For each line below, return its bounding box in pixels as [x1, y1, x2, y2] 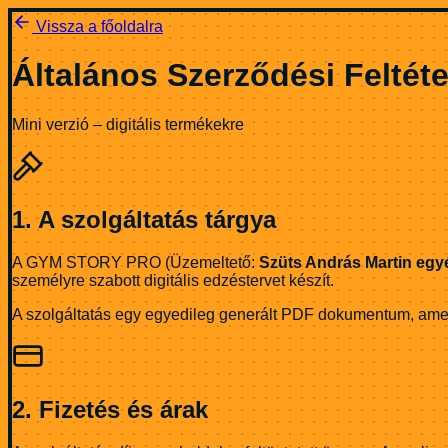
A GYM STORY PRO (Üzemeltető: [12, 253, 259, 271]
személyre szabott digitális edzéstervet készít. [12, 271, 334, 289]
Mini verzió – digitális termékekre [12, 115, 244, 133]
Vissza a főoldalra [32, 18, 163, 35]
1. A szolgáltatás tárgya [12, 205, 276, 233]
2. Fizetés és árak [12, 395, 208, 423]
